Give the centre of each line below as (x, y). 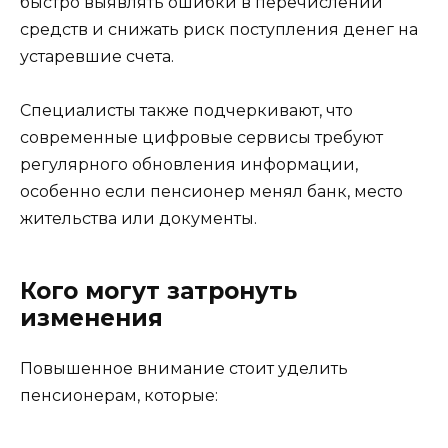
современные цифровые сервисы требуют (201, 137)
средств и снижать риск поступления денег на (219, 29)
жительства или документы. (138, 218)
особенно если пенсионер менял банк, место (211, 191)
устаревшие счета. (97, 56)
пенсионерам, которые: (119, 395)
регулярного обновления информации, (189, 164)
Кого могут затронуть (158, 290)
